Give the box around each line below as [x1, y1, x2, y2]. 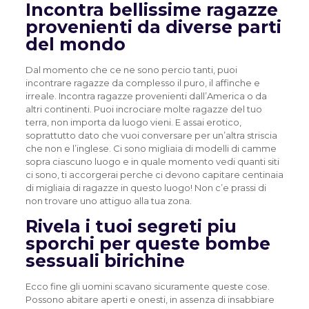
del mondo [25, 34, 126, 54]
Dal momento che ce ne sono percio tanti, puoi [25, 64, 237, 75]
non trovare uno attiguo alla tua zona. [25, 195, 192, 206]
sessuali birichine [25, 250, 185, 271]
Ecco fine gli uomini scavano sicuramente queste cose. [25, 281, 270, 292]
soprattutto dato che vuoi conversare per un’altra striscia [25, 130, 277, 141]
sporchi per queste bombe [25, 233, 270, 254]
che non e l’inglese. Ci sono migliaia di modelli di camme [25, 143, 277, 154]
